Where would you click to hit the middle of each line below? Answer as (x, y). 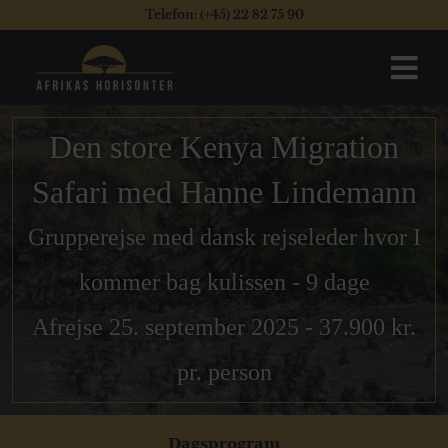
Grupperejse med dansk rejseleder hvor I (224, 237)
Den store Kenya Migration (224, 147)
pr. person (224, 372)
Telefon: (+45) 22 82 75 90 (224, 14)
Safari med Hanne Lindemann (224, 192)
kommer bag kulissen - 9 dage (224, 282)
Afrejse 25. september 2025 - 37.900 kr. (224, 327)
